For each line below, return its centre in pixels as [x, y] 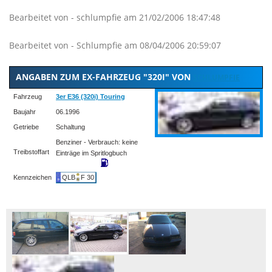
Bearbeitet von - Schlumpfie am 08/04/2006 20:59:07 [115, 45]
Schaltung [70, 127]
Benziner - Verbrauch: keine [97, 142]
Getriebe [25, 127]
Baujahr [24, 112]
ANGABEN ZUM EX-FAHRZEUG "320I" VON [104, 77]
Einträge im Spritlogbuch [91, 153]
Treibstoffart [30, 152]
